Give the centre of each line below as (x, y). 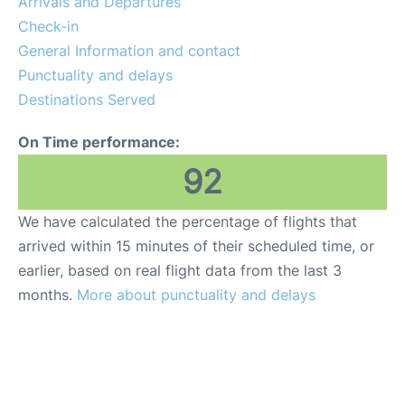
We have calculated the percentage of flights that (188, 221)
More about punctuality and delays (196, 295)
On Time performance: (99, 142)
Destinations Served (87, 99)
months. (47, 295)
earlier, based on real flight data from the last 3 (180, 270)
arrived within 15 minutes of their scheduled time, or (196, 246)
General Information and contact (129, 51)
